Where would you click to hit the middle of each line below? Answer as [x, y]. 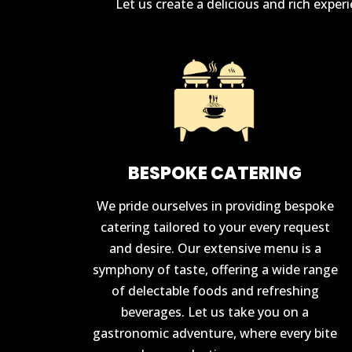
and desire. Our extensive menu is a [215, 248]
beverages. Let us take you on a [215, 312]
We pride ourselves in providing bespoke [215, 205]
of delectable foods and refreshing [215, 290]
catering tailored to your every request [215, 227]
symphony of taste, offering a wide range [215, 269]
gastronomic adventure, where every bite [215, 333]
